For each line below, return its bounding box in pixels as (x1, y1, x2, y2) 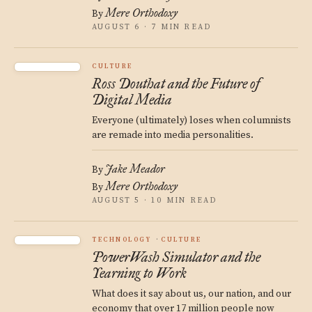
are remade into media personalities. (92, 129, 253, 141)
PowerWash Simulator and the (92, 249, 260, 265)
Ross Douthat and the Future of (92, 75, 260, 92)
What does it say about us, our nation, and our (92, 288, 291, 300)
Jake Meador (105, 162, 165, 175)
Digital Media (92, 91, 172, 108)
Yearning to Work (92, 265, 187, 281)
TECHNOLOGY (92, 236, 152, 244)
